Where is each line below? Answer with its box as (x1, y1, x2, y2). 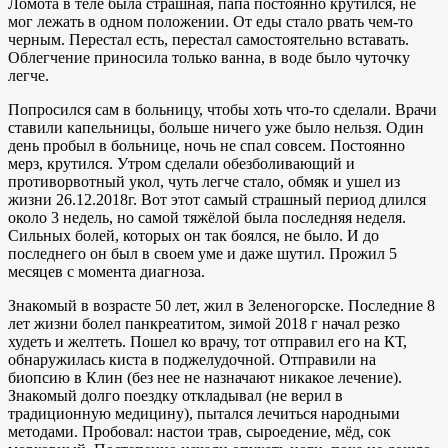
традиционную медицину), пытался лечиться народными (8, 404, 400, 422)
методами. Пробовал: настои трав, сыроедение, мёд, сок (8, 422, 391, 440)
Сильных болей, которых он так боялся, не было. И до (8, 226, 379, 244)
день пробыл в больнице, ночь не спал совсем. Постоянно (8, 136, 405, 154)
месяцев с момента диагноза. (8, 262, 205, 280)
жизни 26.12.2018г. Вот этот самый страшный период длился (8, 190, 426, 208)
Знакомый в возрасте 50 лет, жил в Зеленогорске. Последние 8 (8, 296, 435, 314)
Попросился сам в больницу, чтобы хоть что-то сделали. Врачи (8, 100, 437, 118)
